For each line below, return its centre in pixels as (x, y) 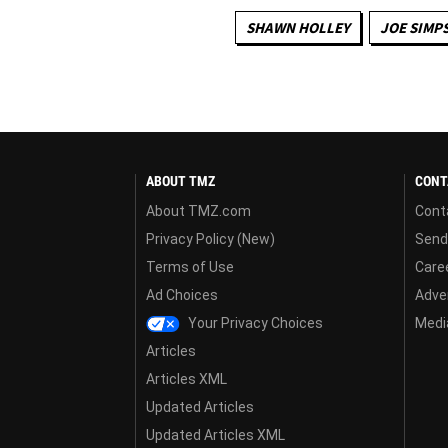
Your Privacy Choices (254, 322)
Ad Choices (182, 294)
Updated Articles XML (215, 434)
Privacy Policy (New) (210, 238)
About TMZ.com (198, 210)
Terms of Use (190, 266)
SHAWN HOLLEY (297, 27)
